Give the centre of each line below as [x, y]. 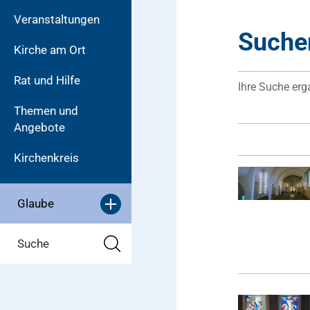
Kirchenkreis [46, 158]
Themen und [46, 111]
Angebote [39, 127]
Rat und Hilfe [47, 80]
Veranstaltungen [57, 19]
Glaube [36, 203]
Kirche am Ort [50, 50]
